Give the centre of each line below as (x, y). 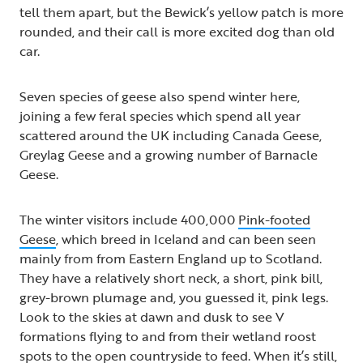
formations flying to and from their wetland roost (168, 337)
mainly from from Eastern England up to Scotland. (171, 259)
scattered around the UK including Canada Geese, (171, 136)
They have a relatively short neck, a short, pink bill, (171, 278)
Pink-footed (274, 220)
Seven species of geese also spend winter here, (160, 97)
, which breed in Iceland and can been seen (186, 239)
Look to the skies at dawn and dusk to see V (152, 317)
